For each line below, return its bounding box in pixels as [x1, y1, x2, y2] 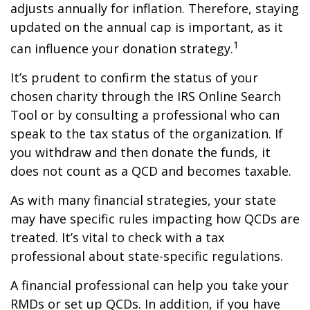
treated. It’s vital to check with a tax [10, 229, 224, 246]
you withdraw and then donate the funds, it [10, 144, 271, 161]
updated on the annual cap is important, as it [10, 19, 283, 35]
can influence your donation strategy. [10, 40, 233, 57]
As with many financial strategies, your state [10, 192, 276, 208]
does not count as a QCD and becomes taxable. [10, 163, 291, 179]
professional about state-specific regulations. [10, 248, 283, 264]
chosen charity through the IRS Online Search [10, 88, 281, 104]
